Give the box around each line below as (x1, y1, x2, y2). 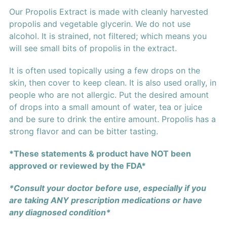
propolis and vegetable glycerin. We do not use (9, 19, 191, 29)
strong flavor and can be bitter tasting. (9, 126, 158, 137)
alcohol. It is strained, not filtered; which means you (9, 31, 207, 42)
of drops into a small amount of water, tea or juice (9, 102, 202, 112)
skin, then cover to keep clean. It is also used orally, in (9, 78, 216, 88)
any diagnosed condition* (9, 207, 110, 218)
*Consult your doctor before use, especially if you (9, 183, 206, 194)
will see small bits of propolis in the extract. (9, 43, 177, 54)
